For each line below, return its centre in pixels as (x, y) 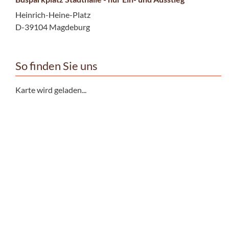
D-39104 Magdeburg (53, 27)
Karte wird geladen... (51, 89)
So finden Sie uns (56, 66)
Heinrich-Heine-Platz (53, 14)
